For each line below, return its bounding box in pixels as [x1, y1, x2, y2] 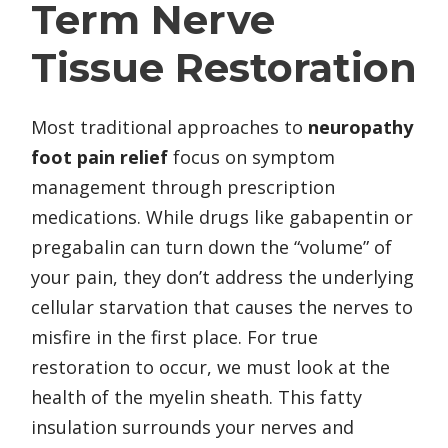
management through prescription [31, 175, 335, 200]
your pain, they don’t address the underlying [31, 265, 414, 290]
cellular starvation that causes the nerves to [31, 295, 413, 320]
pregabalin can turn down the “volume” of [31, 235, 392, 260]
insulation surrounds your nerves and [31, 415, 354, 440]
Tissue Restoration [31, 43, 417, 93]
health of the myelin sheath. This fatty [31, 385, 362, 410]
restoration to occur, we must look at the [31, 355, 390, 380]
